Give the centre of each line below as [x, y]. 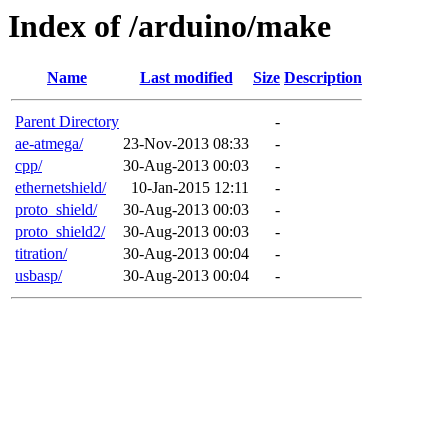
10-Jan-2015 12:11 [190, 188]
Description [323, 78]
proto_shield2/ [60, 232]
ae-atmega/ [49, 144]
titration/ [41, 254]
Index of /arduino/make [169, 26]
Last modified [186, 78]
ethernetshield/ [60, 188]
